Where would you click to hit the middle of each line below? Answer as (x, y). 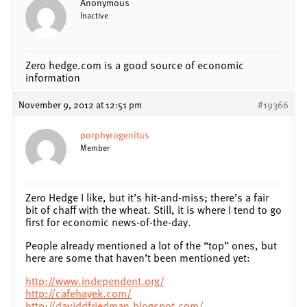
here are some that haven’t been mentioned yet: (138, 257)
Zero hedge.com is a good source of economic (135, 65)
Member (95, 147)
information (53, 77)
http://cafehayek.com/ (78, 293)
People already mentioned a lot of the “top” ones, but (151, 245)
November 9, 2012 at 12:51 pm (80, 104)
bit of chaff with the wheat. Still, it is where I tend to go (153, 209)
